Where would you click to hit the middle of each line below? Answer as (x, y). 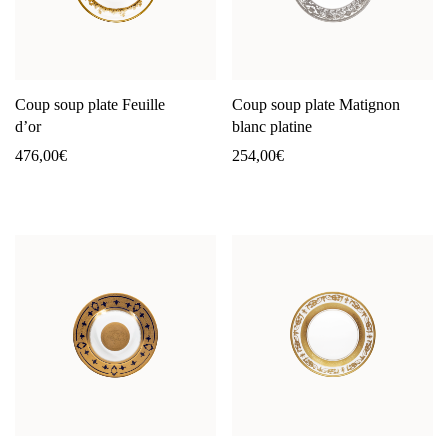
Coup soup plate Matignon (316, 104)
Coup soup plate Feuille (90, 104)
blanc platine (272, 126)
